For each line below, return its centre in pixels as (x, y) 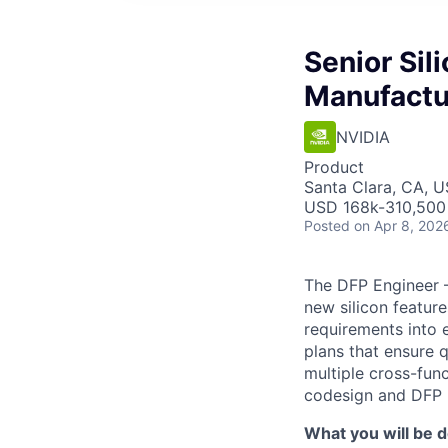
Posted (327, 225)
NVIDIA (363, 137)
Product (334, 167)
